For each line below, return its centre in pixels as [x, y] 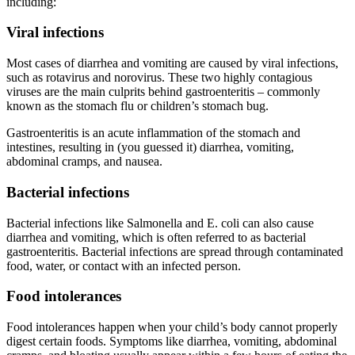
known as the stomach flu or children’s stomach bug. [139, 106]
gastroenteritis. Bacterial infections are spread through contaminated [175, 251]
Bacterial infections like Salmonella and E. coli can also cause [160, 223]
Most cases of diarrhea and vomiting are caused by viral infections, [172, 63]
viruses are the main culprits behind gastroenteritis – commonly [163, 92]
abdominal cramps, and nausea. [84, 162]
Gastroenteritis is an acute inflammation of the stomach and [153, 133]
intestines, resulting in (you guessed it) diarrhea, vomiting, [150, 147]
